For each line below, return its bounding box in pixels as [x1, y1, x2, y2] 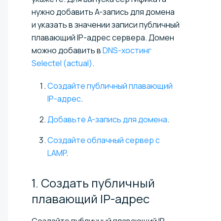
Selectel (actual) [32, 57, 92, 69]
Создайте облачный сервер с [47, 134, 160, 146]
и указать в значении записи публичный [32, 19, 180, 30]
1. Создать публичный [32, 174, 155, 191]
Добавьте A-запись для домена [47, 113, 167, 125]
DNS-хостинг [103, 44, 151, 56]
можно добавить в [32, 44, 103, 56]
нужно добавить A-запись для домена [32, 6, 175, 17]
